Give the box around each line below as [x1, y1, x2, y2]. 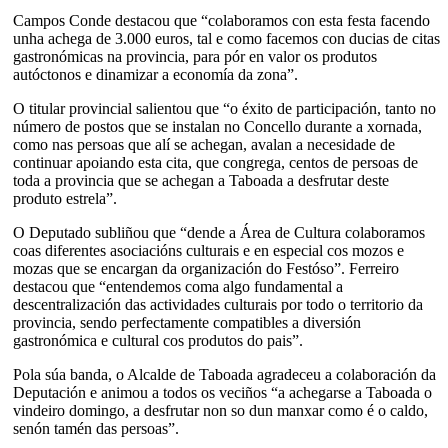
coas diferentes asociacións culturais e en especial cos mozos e [13, 241, 404, 259]
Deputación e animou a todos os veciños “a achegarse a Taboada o [13, 383, 432, 401]
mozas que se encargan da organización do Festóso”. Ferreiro [13, 259, 399, 277]
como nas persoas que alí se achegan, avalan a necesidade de [13, 135, 395, 153]
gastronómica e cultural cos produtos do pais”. [13, 331, 303, 349]
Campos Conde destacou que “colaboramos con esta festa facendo [13, 11, 430, 29]
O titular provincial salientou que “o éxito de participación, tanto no [13, 99, 436, 117]
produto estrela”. [13, 189, 117, 207]
